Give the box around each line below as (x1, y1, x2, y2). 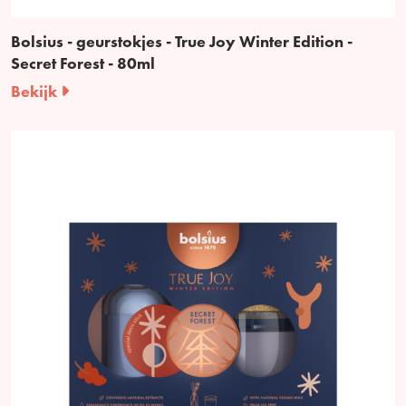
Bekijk (11, 80, 61, 101)
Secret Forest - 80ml (11, 52, 155, 73)
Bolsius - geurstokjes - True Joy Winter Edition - (11, 30, 353, 52)
